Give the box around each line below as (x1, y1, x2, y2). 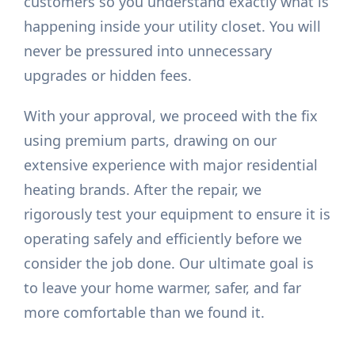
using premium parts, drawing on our (24, 131, 277, 151)
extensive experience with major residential (24, 155, 319, 175)
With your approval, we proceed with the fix (24, 106, 319, 126)
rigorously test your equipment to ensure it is (24, 204, 331, 224)
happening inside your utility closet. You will (24, 17, 322, 36)
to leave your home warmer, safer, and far (24, 278, 302, 298)
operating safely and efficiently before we (24, 229, 303, 249)
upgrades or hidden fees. (24, 66, 193, 86)
